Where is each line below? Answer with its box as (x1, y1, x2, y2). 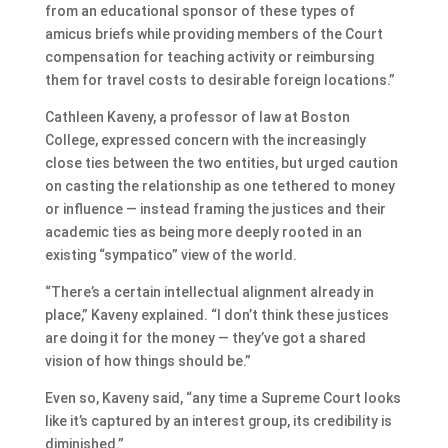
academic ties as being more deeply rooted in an (44, 223, 362, 240)
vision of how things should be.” (44, 352, 251, 369)
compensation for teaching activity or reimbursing (44, 48, 374, 65)
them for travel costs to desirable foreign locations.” (44, 71, 395, 88)
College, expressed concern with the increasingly (44, 131, 366, 148)
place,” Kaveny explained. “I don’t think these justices (44, 306, 389, 323)
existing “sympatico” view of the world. (44, 246, 297, 263)
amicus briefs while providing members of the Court (44, 25, 383, 42)
